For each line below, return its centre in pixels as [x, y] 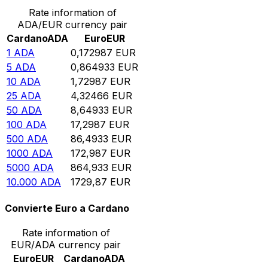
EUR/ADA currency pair [66, 245]
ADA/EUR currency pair [72, 24]
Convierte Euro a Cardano [67, 208]
